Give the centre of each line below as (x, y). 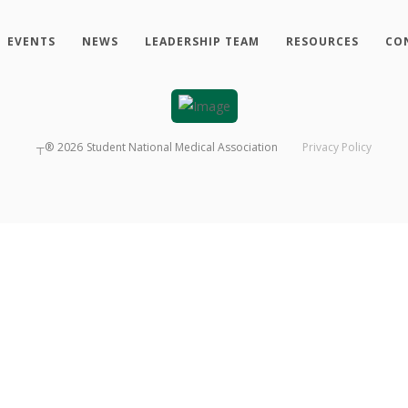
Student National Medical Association (183, 148)
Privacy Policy (337, 148)
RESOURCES (322, 41)
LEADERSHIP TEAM (202, 41)
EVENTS (31, 41)
